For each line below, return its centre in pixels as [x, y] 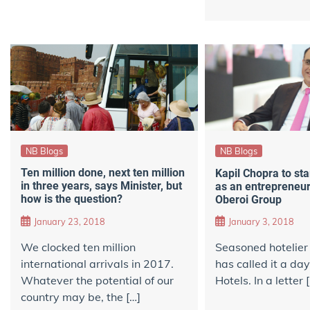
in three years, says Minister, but [101, 186]
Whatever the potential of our [97, 280]
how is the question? [72, 199]
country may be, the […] [81, 297]
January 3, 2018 [261, 222]
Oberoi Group [248, 199]
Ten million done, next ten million [103, 173]
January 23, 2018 [70, 221]
